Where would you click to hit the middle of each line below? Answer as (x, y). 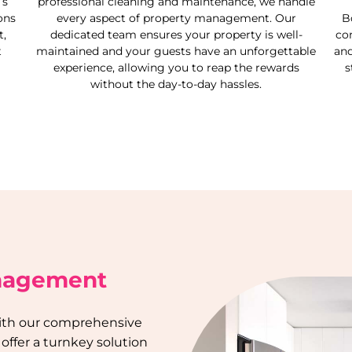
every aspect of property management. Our (176, 18)
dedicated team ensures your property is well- (176, 35)
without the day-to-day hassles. (176, 84)
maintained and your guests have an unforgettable (176, 51)
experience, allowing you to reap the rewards (176, 68)
